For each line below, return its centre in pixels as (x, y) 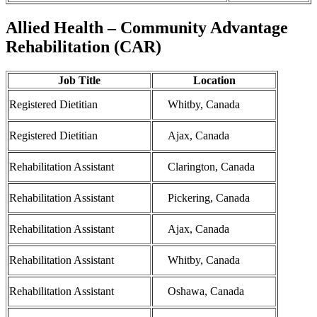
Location (214, 81)
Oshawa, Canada (206, 292)
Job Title (79, 81)
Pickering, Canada (209, 198)
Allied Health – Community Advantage (147, 28)
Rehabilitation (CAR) (83, 47)
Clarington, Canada (211, 167)
